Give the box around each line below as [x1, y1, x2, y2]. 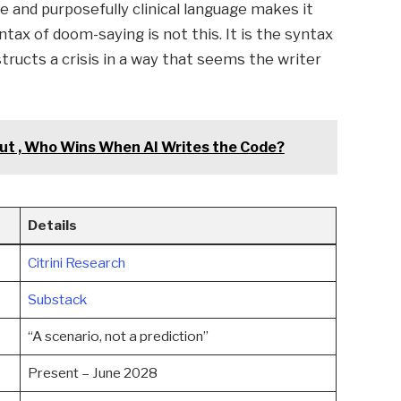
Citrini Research [27, 254, 125, 272]
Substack [27, 291, 87, 309]
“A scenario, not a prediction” [27, 328, 209, 346]
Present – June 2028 [27, 364, 158, 382]
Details [27, 217, 77, 235]
